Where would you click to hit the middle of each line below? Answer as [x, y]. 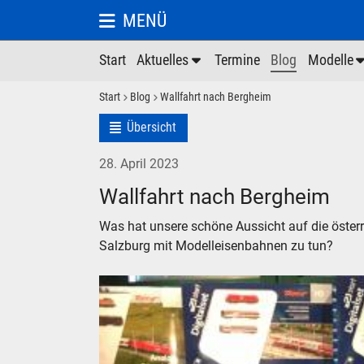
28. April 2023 [139, 163]
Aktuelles [163, 61]
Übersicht [152, 127]
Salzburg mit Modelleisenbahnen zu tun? [216, 245]
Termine [237, 61]
